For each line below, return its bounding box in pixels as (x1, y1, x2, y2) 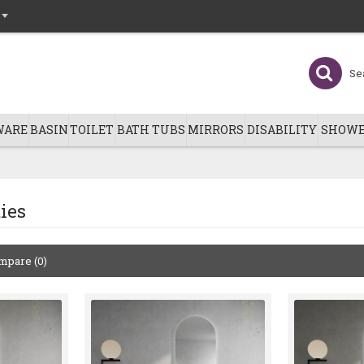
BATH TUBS (116, 122, 185, 137)
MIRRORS (188, 122, 244, 137)
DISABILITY (246, 122, 317, 137)
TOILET (70, 122, 114, 137)
